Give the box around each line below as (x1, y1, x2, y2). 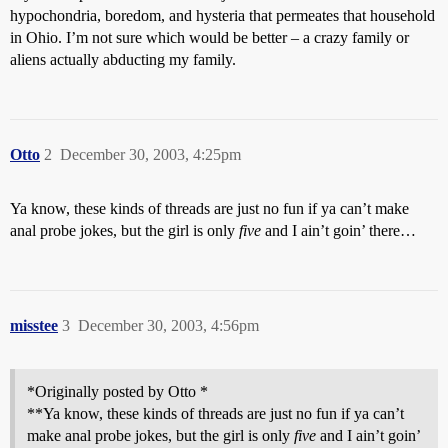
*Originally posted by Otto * (27, 383, 208, 400)
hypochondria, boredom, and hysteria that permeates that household (10, 7, 435, 24)
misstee (10, 317, 58, 334)
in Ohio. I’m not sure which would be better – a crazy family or (10, 29, 409, 46)
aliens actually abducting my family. (10, 51, 236, 68)
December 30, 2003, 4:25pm (60, 146, 241, 163)
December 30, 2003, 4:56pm (78, 317, 259, 334)
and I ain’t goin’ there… (261, 222, 416, 239)
